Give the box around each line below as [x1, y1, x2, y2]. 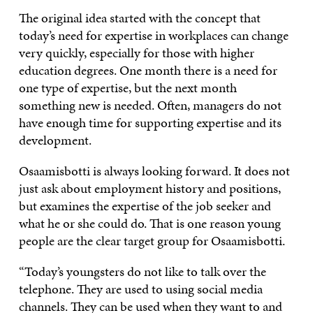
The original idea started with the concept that [18, 8, 261, 28]
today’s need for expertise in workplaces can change [18, 26, 289, 45]
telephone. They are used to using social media [18, 279, 263, 299]
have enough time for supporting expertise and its [18, 113, 282, 133]
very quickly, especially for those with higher [18, 43, 254, 63]
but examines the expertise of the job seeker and [18, 196, 271, 216]
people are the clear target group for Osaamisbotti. [18, 231, 285, 251]
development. [18, 131, 92, 150]
